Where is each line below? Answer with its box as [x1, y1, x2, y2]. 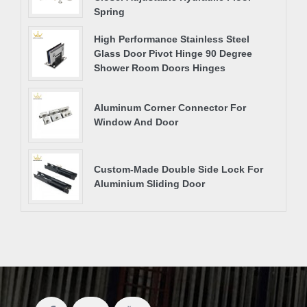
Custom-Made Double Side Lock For [94, 164, 263, 175]
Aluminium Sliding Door [94, 178, 205, 190]
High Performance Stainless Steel [94, 33, 249, 45]
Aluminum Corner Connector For [94, 102, 246, 114]
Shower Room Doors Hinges [94, 62, 225, 73]
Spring [94, 6, 125, 18]
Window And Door [94, 116, 178, 128]
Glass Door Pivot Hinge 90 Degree [94, 47, 252, 59]
